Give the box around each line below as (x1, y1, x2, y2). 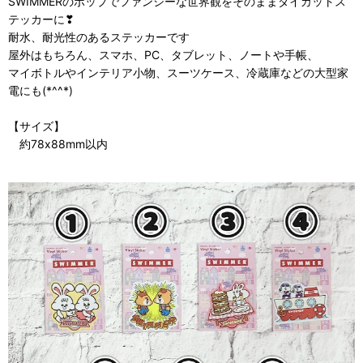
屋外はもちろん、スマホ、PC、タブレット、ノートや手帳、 (8, 48, 318, 62)
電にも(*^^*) (8, 83, 73, 97)
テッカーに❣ (8, 12, 75, 26)
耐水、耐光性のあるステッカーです (8, 30, 190, 44)
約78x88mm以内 (8, 137, 108, 151)
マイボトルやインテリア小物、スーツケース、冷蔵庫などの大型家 (8, 66, 348, 79)
